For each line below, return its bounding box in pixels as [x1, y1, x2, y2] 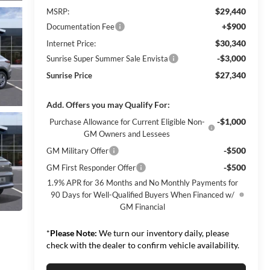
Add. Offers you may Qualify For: [46, 99, 170, 110]
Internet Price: [46, 38, 96, 48]
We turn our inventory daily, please [96, 227, 229, 238]
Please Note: [49, 227, 97, 238]
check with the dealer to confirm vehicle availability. [46, 239, 239, 250]
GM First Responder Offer [46, 162, 136, 172]
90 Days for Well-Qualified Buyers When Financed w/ [51, 189, 235, 199]
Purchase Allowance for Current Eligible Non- [49, 116, 205, 127]
